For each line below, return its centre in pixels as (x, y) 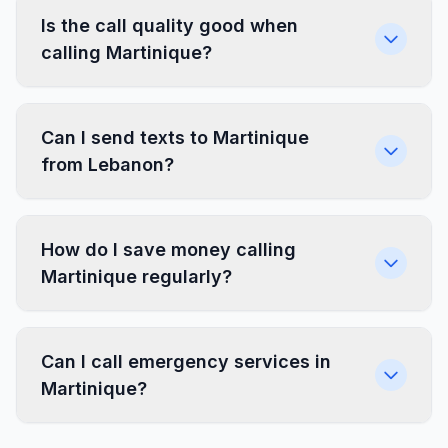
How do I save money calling (168, 249)
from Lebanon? (107, 164)
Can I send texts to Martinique (175, 137)
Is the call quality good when (169, 25)
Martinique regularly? (136, 276)
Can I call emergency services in (186, 361)
